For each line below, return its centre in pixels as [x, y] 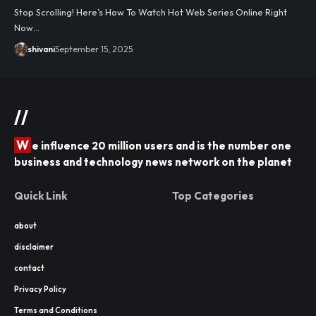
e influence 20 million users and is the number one [162, 145]
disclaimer [34, 247]
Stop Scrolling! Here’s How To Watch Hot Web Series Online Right [151, 12]
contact [29, 268]
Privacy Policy [40, 289]
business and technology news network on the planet [153, 162]
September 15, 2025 [93, 49]
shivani [41, 49]
